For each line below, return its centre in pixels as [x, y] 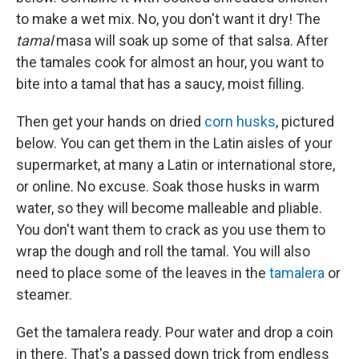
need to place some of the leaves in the [143, 272]
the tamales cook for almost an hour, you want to [170, 62]
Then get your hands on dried [110, 121]
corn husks [240, 121]
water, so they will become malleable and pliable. [169, 208]
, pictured [305, 121]
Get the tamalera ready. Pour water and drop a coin [175, 332]
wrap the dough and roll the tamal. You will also [163, 251]
